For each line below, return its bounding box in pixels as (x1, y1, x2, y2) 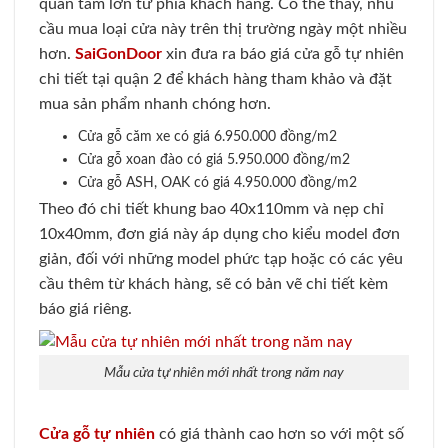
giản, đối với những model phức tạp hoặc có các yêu (39, 250, 403, 267)
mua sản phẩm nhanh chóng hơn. (39, 95, 271, 112)
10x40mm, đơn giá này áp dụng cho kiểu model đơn (39, 225, 400, 242)
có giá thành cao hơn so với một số (155, 425, 404, 442)
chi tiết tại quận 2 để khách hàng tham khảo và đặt (39, 70, 392, 87)
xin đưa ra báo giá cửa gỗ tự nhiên (162, 45, 404, 62)
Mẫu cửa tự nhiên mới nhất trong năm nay (104, 364, 344, 380)
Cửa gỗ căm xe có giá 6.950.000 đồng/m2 (77, 128, 337, 144)
